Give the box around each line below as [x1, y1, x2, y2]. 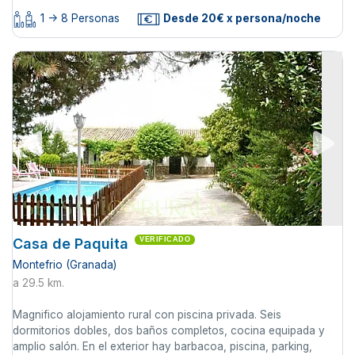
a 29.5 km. [13, 277, 64, 290]
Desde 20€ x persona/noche [161, 11, 321, 25]
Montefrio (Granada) [13, 258, 116, 272]
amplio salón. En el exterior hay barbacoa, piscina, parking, [13, 340, 312, 353]
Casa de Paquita [13, 235, 128, 253]
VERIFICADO [139, 235, 190, 244]
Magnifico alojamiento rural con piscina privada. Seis [13, 308, 281, 322]
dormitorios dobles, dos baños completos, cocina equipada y [13, 324, 325, 338]
